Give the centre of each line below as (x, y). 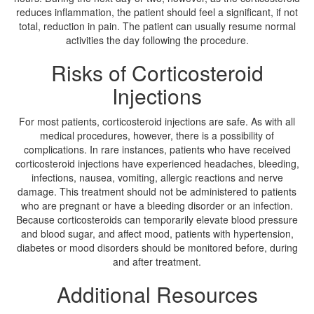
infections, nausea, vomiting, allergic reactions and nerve (157, 177)
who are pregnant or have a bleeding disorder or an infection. (157, 205)
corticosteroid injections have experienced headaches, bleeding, (157, 163)
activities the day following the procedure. (157, 40)
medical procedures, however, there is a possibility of (157, 135)
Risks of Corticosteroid (157, 73)
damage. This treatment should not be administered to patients (157, 191)
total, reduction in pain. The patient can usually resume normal (157, 26)
